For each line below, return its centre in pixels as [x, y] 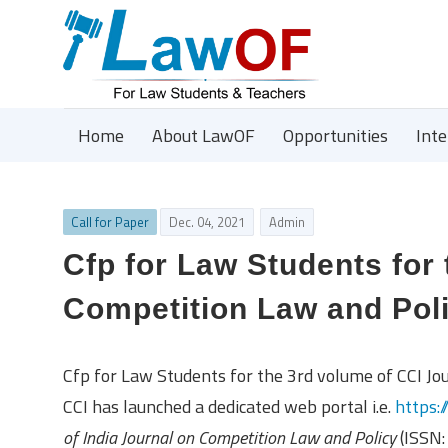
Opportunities [335, 135]
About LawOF [203, 135]
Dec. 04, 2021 [207, 222]
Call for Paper [110, 222]
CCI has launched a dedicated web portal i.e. [229, 406]
